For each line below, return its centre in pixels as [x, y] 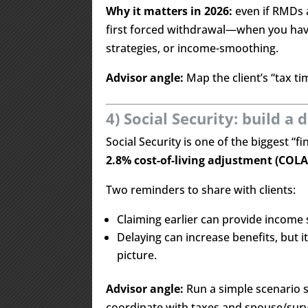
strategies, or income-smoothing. [192, 48]
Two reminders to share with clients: [201, 190]
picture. [137, 255]
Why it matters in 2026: [169, 11]
